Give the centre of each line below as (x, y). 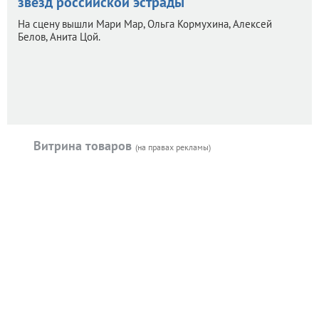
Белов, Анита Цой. (59, 37)
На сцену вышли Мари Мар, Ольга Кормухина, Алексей (145, 24)
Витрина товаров (84, 146)
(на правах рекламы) (173, 147)
